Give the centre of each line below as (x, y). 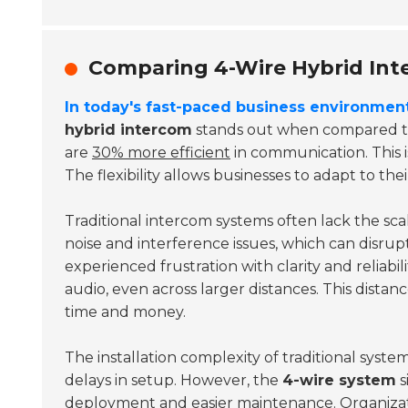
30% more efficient (161, 152)
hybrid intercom (128, 129)
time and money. (125, 311)
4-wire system (339, 380)
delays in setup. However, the (173, 380)
